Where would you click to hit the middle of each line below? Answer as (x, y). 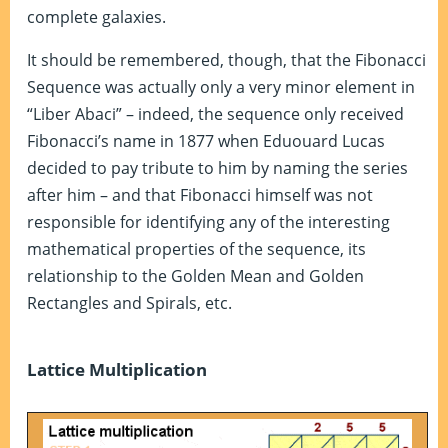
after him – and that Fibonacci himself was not (200, 195)
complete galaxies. (96, 17)
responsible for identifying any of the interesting (208, 222)
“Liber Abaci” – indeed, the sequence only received (215, 114)
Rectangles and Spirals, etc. (129, 303)
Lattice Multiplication (117, 370)
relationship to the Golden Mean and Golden (195, 276)
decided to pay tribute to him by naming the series (217, 168)
